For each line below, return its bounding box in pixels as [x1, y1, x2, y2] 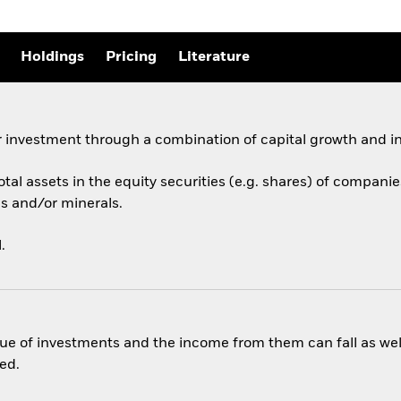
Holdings [21, 50, 84, 65]
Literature [178, 50, 250, 65]
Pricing [106, 50, 157, 65]
